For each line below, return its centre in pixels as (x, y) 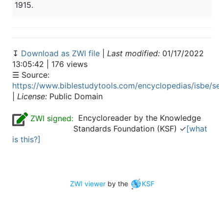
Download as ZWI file (62, 53)
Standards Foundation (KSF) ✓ (130, 129)
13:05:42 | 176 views (50, 64)
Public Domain (75, 96)
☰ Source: (31, 75)
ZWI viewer (88, 183)
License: (32, 96)
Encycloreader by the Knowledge (137, 118)
